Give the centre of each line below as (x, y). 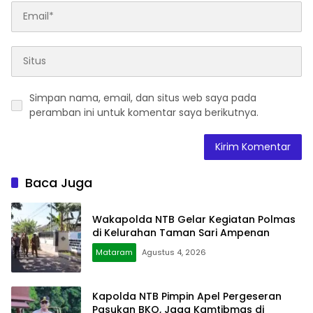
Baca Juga (59, 182)
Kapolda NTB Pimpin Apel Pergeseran (187, 297)
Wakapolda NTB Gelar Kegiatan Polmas (194, 219)
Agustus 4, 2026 (174, 252)
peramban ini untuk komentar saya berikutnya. (144, 112)
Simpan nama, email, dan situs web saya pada (143, 97)
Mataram (114, 252)
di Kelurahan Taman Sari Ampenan (181, 232)
